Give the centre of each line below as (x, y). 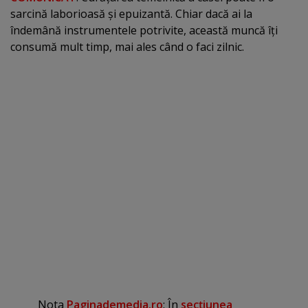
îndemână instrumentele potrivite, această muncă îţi (144, 31)
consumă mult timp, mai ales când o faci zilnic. (127, 47)
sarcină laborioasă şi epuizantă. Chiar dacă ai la (131, 14)
